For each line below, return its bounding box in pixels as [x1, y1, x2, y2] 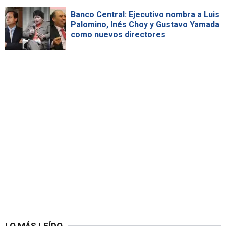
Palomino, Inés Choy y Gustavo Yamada [71, 19, 219, 29]
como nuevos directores [71, 29, 165, 39]
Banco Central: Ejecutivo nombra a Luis [71, 9, 219, 19]
